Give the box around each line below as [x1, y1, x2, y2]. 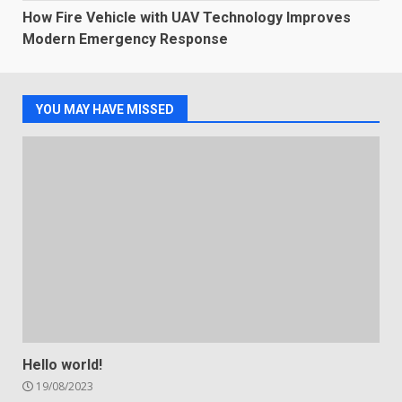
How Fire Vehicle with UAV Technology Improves [22, 9, 351, 27]
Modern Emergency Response [22, 31, 228, 48]
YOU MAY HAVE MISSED [36, 102, 174, 118]
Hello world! [22, 356, 102, 374]
